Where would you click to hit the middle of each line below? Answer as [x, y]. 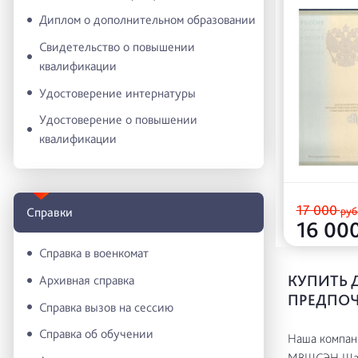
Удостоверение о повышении [118, 120]
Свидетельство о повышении [117, 47]
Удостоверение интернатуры [117, 93]
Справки [50, 212]
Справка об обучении [96, 334]
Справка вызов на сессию [106, 307]
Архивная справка [87, 280]
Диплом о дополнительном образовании [147, 20]
